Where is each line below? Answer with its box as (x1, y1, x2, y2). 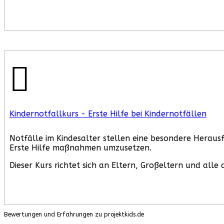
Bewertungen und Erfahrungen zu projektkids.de (4, 211, 144, 218)
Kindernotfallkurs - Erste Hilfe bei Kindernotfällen (9, 109, 206, 119)
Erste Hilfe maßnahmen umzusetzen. (9, 143, 154, 153)
